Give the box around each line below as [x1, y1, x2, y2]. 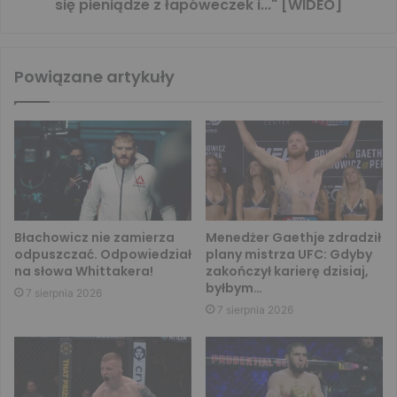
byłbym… [206, 279, 262, 298]
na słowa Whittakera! [14, 262, 153, 281]
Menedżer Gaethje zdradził [206, 229, 381, 247]
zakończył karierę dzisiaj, [206, 262, 369, 281]
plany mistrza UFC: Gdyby [206, 245, 372, 264]
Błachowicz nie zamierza [14, 229, 175, 247]
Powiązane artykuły [14, 66, 175, 89]
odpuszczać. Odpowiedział [14, 245, 191, 264]
